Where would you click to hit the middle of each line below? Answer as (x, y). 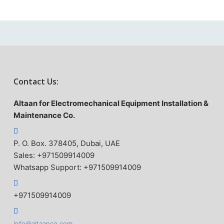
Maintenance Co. (44, 115)
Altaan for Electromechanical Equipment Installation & (111, 103)
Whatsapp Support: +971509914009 (77, 167)
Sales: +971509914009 (54, 155)
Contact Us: (36, 81)
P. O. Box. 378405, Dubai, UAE (66, 143)
